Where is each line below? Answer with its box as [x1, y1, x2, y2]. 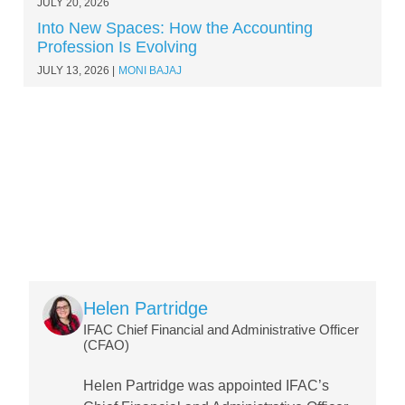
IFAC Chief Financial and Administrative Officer [83, 322, 359, 338]
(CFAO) [83, 337, 129, 353]
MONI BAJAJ [118, 64, 182, 78]
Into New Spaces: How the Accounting [37, 19, 313, 38]
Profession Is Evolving [37, 38, 197, 57]
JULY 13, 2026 [37, 64, 109, 78]
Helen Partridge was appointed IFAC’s [83, 378, 329, 394]
